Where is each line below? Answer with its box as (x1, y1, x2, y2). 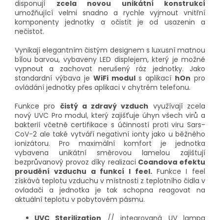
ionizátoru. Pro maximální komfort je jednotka (15, 138, 205, 149)
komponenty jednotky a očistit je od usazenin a (15, 17, 205, 27)
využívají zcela (148, 101, 206, 111)
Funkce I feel (156, 166, 205, 177)
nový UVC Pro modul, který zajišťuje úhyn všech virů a (15, 110, 205, 121)
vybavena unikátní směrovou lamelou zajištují (15, 148, 205, 158)
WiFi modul (93, 73, 136, 83)
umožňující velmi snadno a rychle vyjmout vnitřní (15, 8, 205, 18)
